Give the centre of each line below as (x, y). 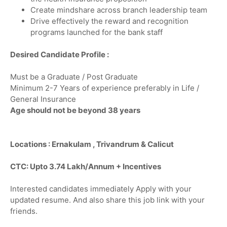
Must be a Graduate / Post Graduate (74, 77)
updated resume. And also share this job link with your (107, 200)
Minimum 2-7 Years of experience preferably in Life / (105, 88)
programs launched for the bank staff (97, 32)
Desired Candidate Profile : (60, 55)
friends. (24, 211)
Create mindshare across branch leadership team (119, 10)
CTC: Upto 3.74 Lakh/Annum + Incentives (86, 166)
